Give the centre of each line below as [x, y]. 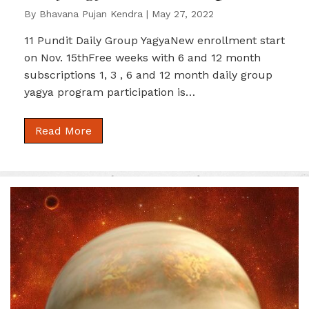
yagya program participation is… [110, 92]
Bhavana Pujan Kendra [91, 13]
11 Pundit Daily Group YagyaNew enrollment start [154, 40]
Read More [63, 130]
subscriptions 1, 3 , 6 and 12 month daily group [148, 74]
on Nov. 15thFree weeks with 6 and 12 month [142, 57]
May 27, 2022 [183, 13]
